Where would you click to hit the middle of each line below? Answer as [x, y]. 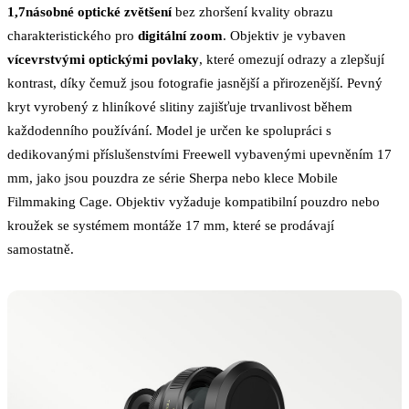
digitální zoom [180, 35]
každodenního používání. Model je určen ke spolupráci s [169, 130]
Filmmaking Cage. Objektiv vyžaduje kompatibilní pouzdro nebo [194, 201]
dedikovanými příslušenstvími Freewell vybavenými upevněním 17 [199, 153]
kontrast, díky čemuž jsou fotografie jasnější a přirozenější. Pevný [195, 82]
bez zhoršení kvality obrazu [252, 11]
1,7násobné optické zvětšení [89, 11]
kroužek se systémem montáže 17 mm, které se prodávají [171, 225]
